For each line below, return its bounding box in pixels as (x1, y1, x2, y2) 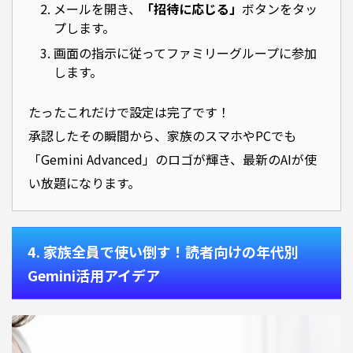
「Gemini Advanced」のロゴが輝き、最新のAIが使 (28, 150, 317, 169)
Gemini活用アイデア (28, 265, 160, 286)
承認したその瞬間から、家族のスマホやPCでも (28, 126, 296, 146)
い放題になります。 (28, 173, 140, 193)
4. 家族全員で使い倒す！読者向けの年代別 (28, 241, 299, 262)
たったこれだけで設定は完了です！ (28, 102, 230, 122)
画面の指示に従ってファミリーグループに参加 (54, 43, 317, 63)
